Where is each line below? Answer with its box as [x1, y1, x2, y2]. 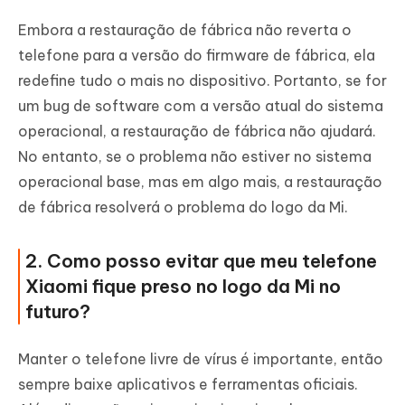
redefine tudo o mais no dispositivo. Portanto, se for [18, 71, 387, 89]
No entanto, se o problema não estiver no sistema [18, 146, 372, 165]
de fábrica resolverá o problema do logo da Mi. [18, 197, 348, 216]
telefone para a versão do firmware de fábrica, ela [18, 45, 375, 64]
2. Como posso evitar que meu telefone [25, 249, 377, 272]
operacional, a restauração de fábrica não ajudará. [18, 121, 376, 140]
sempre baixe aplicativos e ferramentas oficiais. [18, 374, 358, 393]
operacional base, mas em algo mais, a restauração [18, 172, 382, 191]
